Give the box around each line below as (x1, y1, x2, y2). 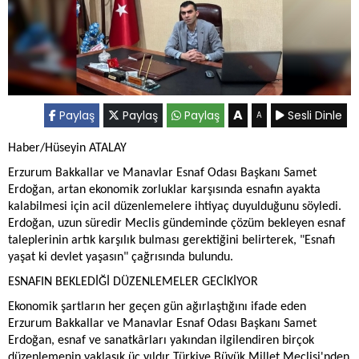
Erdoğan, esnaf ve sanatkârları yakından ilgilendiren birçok (8, 333, 314, 347)
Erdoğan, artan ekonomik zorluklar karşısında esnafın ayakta (8, 183, 321, 196)
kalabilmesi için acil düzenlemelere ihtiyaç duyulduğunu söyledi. (8, 200, 341, 213)
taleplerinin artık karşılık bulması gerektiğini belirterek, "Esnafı (8, 233, 335, 247)
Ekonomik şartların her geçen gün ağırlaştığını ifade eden (8, 300, 306, 313)
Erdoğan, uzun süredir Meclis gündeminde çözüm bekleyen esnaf (8, 216, 345, 230)
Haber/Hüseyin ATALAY (8, 141, 127, 155)
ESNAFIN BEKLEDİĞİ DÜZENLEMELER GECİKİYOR (8, 275, 258, 288)
